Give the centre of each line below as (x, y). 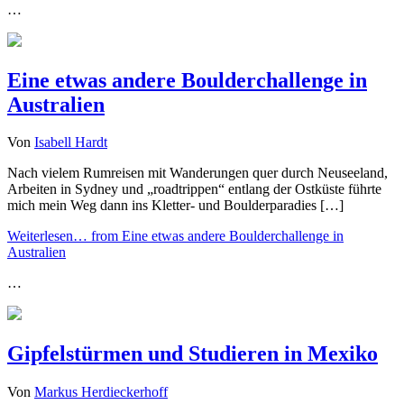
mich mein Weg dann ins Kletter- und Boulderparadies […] (175, 206)
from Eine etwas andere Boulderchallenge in (216, 236)
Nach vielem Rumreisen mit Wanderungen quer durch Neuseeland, (197, 173)
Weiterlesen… (47, 236)
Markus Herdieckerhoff (101, 392)
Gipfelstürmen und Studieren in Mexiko (193, 354)
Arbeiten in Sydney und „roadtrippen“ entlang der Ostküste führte (194, 189)
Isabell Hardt (71, 142)
